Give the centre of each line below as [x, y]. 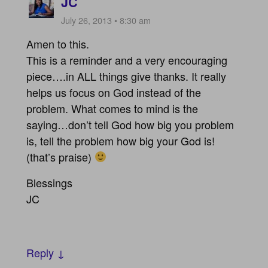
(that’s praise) [61, 156]
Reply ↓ [46, 252]
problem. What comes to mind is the [112, 108]
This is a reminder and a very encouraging [127, 60]
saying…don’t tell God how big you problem [130, 124]
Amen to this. [58, 43]
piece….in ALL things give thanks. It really [127, 76]
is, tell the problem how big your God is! [121, 140]
